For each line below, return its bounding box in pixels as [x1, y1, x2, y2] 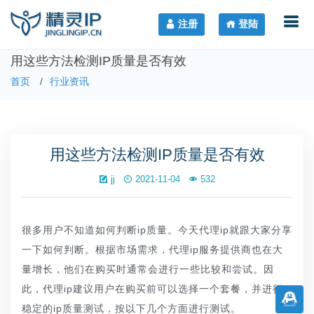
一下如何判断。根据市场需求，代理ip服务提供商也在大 [22, 244, 283, 255]
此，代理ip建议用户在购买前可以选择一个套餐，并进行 [22, 283, 283, 294]
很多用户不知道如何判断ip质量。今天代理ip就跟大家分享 [22, 224, 292, 235]
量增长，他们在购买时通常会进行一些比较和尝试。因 [22, 264, 274, 275]
